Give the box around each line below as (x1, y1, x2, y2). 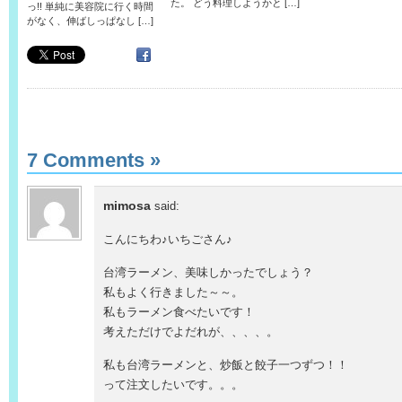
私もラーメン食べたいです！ (103, 306, 255, 319)
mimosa (103, 198, 154, 213)
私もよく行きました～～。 (103, 286, 243, 299)
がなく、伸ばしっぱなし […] (27, 15, 153, 26)
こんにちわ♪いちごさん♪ (103, 233, 232, 246)
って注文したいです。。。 (103, 379, 243, 391)
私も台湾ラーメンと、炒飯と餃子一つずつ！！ (103, 359, 348, 371)
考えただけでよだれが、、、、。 (103, 326, 278, 338)
